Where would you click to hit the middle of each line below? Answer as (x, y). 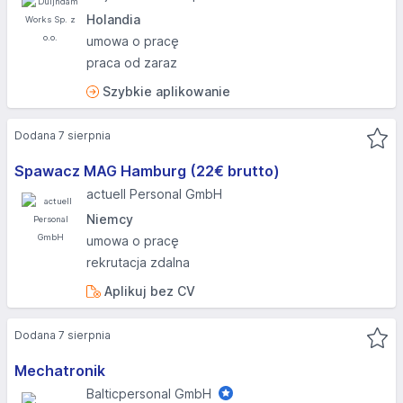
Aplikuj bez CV (148, 291)
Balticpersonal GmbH (149, 394)
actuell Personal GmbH (154, 194)
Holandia (113, 19)
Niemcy (110, 219)
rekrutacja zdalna (138, 262)
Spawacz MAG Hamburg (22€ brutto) (147, 171)
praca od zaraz (132, 63)
